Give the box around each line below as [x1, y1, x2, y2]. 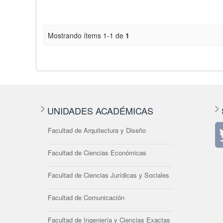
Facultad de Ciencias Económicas [48, 148, 146, 157]
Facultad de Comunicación [48, 193, 124, 202]
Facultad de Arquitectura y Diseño [48, 125, 146, 135]
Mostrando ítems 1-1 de [48, 30, 125, 40]
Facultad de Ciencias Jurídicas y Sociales [48, 170, 169, 180]
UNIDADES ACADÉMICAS [47, 104, 153, 117]
